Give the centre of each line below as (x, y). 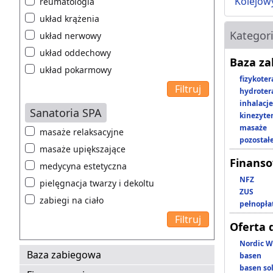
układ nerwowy (70, 36)
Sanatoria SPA (66, 113)
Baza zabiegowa (64, 255)
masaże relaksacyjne (82, 132)
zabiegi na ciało (72, 200)
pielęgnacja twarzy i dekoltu (97, 183)
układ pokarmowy (76, 70)
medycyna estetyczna (83, 166)
